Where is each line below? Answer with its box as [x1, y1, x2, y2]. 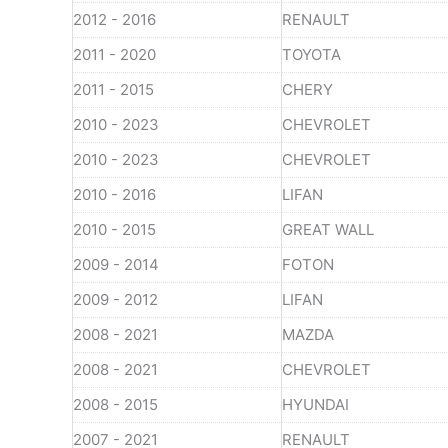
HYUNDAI [282, 394, 349, 414]
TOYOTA [282, 44, 341, 64]
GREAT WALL [282, 219, 374, 239]
